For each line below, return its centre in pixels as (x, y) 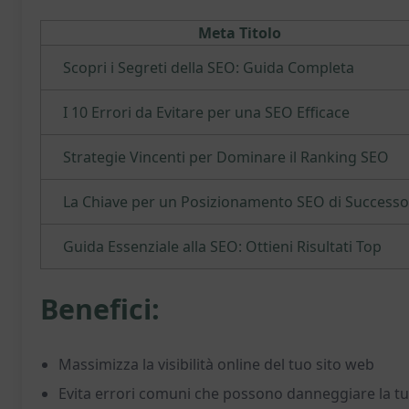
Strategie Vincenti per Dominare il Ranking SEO (226, 157)
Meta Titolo (240, 33)
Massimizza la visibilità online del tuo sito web (216, 364)
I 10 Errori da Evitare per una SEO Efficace (206, 112)
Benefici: (100, 309)
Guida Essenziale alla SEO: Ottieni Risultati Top (222, 246)
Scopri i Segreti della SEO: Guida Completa (209, 68)
